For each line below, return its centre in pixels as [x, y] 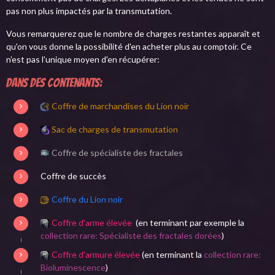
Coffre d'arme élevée [91, 222]
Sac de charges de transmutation [114, 129]
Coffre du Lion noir [87, 199]
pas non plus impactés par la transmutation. [89, 11]
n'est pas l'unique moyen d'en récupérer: [83, 60]
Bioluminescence [73, 267]
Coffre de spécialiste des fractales [117, 152]
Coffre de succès [73, 176]
